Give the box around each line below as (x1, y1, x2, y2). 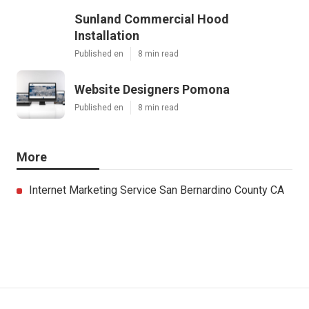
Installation (74, 28, 139, 43)
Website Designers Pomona (74, 82, 230, 97)
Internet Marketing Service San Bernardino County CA (29, 183, 284, 197)
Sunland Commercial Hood (74, 12, 229, 27)
